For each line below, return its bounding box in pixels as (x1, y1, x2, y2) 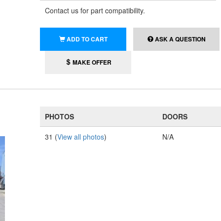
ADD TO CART (66, 35, 108, 43)
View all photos (57, 132, 105, 142)
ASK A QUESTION (153, 35, 206, 43)
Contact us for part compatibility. (45, 5, 146, 15)
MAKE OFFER (71, 58, 111, 67)
